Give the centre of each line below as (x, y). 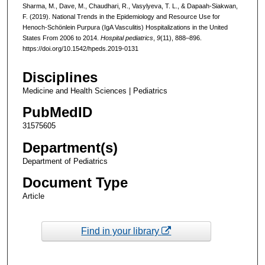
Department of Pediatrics (65, 161)
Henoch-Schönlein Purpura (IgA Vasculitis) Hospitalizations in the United (125, 27)
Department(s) (70, 147)
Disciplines (60, 77)
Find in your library (122, 231)
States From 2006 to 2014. (61, 38)
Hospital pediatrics (127, 38)
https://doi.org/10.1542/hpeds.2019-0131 (80, 48)
